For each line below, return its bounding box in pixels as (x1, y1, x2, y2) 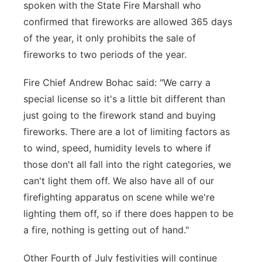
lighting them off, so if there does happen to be (23, 208, 233, 220)
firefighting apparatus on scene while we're (23, 191, 215, 204)
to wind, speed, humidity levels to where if (23, 142, 211, 154)
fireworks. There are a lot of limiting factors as (23, 126, 230, 138)
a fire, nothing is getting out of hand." (23, 224, 189, 236)
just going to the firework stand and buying (23, 109, 216, 122)
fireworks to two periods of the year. (23, 49, 187, 61)
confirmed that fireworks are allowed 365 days (23, 16, 232, 28)
